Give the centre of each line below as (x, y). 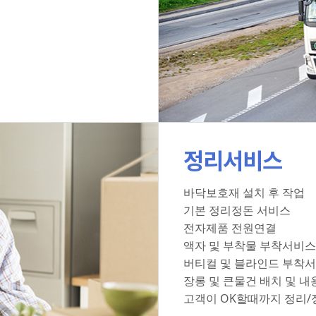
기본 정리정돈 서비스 (237, 210)
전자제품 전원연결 (230, 228)
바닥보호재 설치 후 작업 (244, 193)
